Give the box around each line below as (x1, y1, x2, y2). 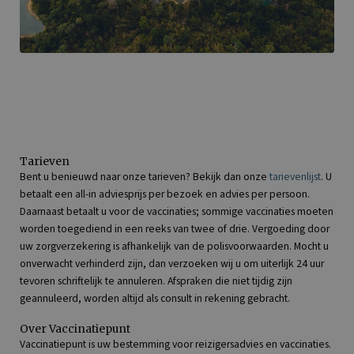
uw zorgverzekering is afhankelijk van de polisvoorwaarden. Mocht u (20, 238, 329, 254)
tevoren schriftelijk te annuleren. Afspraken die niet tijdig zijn (20, 273, 292, 288)
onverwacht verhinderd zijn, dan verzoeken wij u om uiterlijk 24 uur (20, 255, 324, 271)
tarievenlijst (269, 168, 321, 184)
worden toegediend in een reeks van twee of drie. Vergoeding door (20, 220, 330, 236)
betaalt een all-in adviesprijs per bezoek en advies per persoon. (20, 186, 310, 201)
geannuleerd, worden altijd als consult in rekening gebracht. (20, 290, 290, 306)
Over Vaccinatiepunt (20, 322, 130, 336)
